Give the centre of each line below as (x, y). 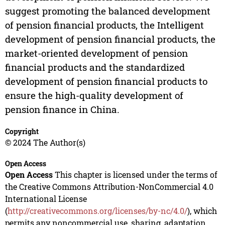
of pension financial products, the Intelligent (104, 25)
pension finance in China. (62, 109)
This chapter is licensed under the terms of (135, 175)
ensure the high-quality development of (94, 95)
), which (202, 211)
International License (46, 199)
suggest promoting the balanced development (107, 11)
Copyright (22, 132)
